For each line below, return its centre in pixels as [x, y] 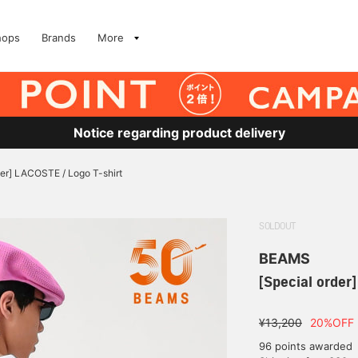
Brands [59, 38]
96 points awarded [306, 346]
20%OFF [332, 322]
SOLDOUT [277, 227]
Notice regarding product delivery [179, 133]
